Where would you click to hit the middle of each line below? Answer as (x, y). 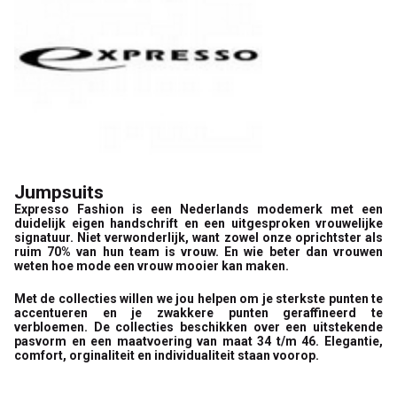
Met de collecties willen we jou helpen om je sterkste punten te (198, 299)
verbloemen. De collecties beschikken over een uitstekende (198, 327)
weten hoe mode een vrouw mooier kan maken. (152, 266)
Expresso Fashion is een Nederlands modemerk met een (198, 210)
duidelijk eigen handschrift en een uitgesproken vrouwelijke (198, 224)
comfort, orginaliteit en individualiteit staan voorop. (167, 356)
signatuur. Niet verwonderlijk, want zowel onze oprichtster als (198, 238)
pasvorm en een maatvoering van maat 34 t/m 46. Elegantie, (198, 342)
